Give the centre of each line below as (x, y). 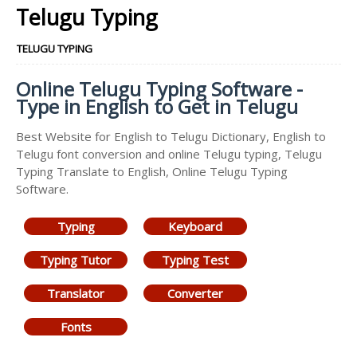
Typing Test (195, 260)
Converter (195, 293)
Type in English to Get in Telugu (157, 106)
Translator (76, 293)
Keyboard (195, 226)
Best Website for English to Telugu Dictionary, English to (171, 136)
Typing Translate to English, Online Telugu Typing (152, 171)
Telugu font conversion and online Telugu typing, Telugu (169, 154)
